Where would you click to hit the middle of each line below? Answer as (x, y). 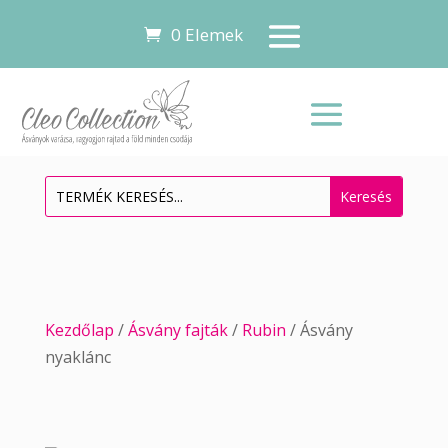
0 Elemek (207, 34)
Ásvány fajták (177, 329)
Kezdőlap (79, 329)
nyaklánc (77, 356)
